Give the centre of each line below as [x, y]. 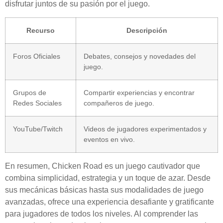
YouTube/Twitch [38, 129]
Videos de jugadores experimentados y [145, 129]
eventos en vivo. [109, 139]
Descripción [147, 30]
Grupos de [30, 92]
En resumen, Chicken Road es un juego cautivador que [103, 166]
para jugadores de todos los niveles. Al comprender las [102, 214]
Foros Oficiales [37, 56]
